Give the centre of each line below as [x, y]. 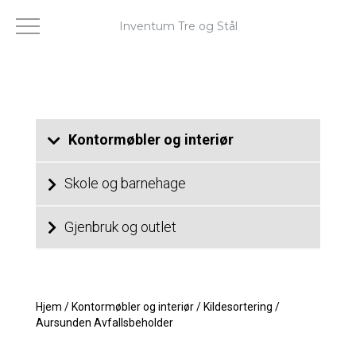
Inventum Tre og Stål [178, 26]
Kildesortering [238, 307]
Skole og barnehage [125, 183]
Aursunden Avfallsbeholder [104, 323]
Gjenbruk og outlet [120, 226]
